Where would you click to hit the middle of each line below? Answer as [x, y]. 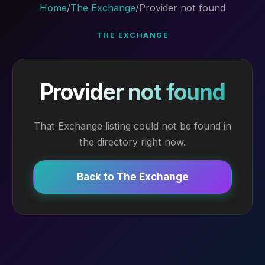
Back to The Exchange [132, 177]
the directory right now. [132, 142]
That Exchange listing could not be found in [132, 126]
